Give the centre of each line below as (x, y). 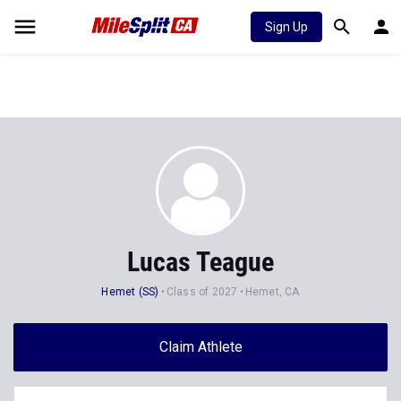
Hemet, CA (272, 292)
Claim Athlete (200, 347)
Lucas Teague (200, 262)
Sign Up (286, 27)
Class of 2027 (202, 292)
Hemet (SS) (130, 292)
